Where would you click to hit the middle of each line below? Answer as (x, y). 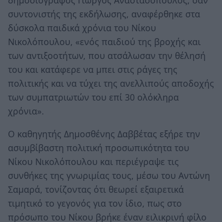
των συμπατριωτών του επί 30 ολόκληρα (93, 97)
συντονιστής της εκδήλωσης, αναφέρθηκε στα (104, 14)
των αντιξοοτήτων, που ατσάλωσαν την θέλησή (107, 56)
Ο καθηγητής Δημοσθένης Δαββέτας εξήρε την (104, 134)
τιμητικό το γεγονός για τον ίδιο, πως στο (95, 203)
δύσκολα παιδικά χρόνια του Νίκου (82, 28)
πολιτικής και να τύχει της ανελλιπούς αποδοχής (111, 83)
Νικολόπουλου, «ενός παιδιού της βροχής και (104, 42)
